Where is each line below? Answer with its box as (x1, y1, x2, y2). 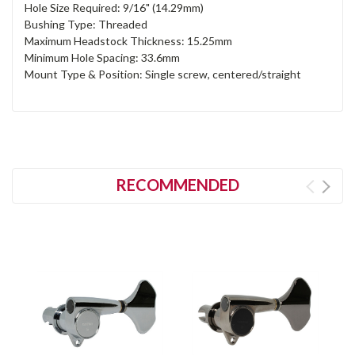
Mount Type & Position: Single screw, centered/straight (25, 67, 301, 81)
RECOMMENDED (116, 174, 239, 194)
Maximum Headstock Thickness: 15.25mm (25, 33, 232, 48)
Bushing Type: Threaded (25, 17, 147, 31)
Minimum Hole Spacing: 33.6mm (25, 50, 180, 64)
